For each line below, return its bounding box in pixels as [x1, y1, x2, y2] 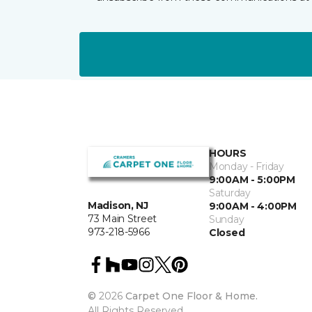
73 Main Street [88, 212, 157, 226]
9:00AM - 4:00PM [209, 200, 297, 213]
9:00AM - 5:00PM [209, 173, 295, 187]
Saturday [209, 187, 251, 200]
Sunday [209, 213, 244, 226]
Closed [209, 226, 245, 240]
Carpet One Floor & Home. [125, 290, 258, 303]
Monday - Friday [209, 160, 284, 173]
